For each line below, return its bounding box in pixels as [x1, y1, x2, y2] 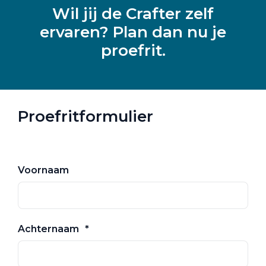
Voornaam [18, 164, 69, 176]
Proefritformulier [18, 106, 153, 126]
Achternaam [18, 223, 79, 235]
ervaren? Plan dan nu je [40, 22, 226, 42]
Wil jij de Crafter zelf [52, 4, 214, 23]
